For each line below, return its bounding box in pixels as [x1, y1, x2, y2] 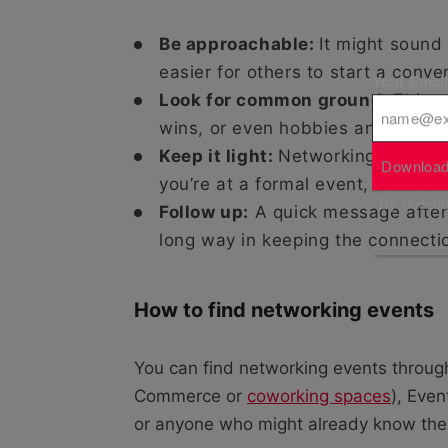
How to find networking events [134, 297, 434, 322]
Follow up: [159, 201, 249, 222]
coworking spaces [247, 385, 391, 406]
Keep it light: [159, 145, 278, 166]
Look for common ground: [159, 89, 388, 110]
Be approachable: [159, 33, 320, 54]
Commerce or [134, 385, 247, 406]
